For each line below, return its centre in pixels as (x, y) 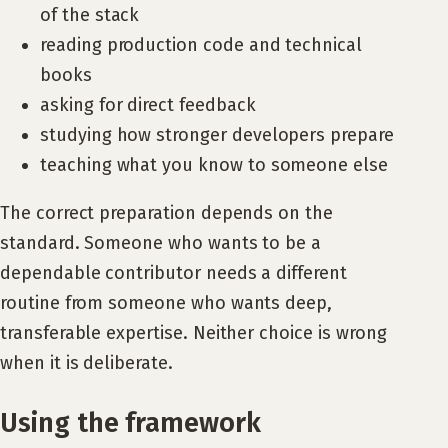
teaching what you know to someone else (214, 165)
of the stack (90, 15)
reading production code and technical (201, 45)
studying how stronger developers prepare (217, 135)
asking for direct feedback (148, 105)
